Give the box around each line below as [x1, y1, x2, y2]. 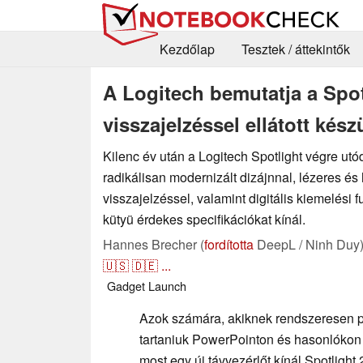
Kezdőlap [159, 40, 215, 59]
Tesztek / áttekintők [241, 40, 350, 59]
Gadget [107, 276, 145, 294]
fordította [204, 234, 254, 254]
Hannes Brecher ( [103, 234, 204, 254]
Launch [148, 276, 186, 294]
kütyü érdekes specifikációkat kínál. [103, 209, 305, 228]
